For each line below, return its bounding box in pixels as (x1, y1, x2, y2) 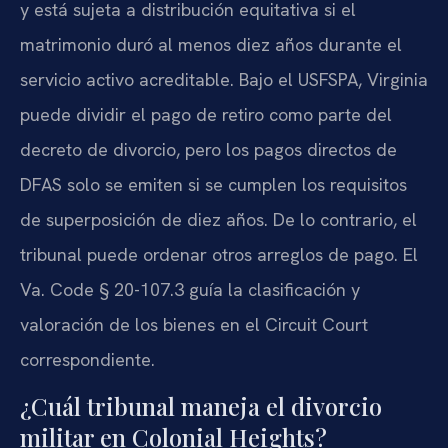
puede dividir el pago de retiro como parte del (20, 102, 392, 126)
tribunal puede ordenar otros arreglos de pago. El (20, 242, 418, 266)
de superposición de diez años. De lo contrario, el (20, 207, 417, 231)
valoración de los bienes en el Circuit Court (20, 312, 368, 336)
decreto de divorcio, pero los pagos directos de (20, 137, 397, 161)
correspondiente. (20, 347, 155, 371)
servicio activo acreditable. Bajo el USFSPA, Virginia (20, 67, 428, 91)
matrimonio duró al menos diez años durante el (20, 32, 402, 56)
